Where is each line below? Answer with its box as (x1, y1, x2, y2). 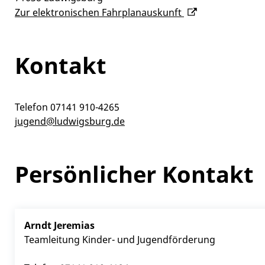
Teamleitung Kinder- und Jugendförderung (24, 232, 215, 246)
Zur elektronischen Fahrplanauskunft (15, 5, 184, 19)
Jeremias (54, 218, 95, 232)
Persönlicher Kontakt (15, 158, 254, 189)
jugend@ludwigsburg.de (15, 114, 125, 128)
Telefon (15, 100, 48, 114)
